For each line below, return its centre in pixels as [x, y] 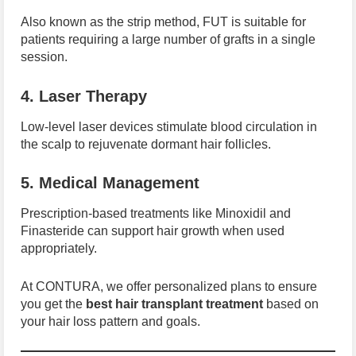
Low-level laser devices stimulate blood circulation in [169, 126]
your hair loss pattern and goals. [110, 321]
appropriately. [59, 249]
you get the [53, 304]
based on [291, 304]
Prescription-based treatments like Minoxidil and [156, 214]
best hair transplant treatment [174, 304]
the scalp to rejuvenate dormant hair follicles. [146, 144]
